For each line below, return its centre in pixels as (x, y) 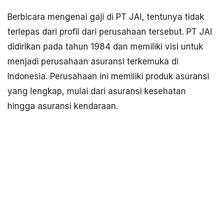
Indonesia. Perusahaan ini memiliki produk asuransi (108, 76)
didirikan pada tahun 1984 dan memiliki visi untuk (105, 47)
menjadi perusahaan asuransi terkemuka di (93, 61)
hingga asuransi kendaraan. (63, 106)
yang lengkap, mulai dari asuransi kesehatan (97, 91)
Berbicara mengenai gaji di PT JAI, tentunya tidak (106, 17)
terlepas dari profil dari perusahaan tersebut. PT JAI (110, 32)
